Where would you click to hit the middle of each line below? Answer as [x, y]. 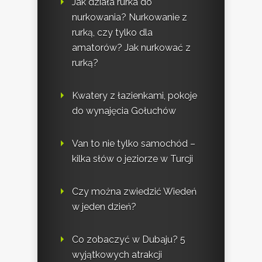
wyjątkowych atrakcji [117, 254]
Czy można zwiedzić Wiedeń [134, 191]
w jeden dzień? [104, 206]
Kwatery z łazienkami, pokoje [135, 95]
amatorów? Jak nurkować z [131, 47]
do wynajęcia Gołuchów [124, 111]
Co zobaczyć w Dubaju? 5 [129, 239]
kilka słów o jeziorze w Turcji [132, 158]
